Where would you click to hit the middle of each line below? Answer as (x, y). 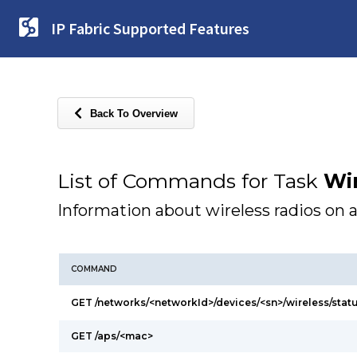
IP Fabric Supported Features (150, 28)
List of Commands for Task (190, 181)
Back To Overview (134, 113)
